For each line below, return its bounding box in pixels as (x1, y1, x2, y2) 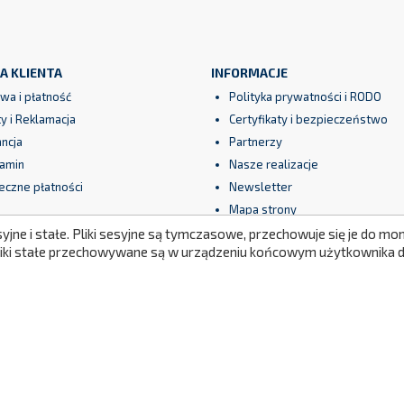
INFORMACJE (210, 64, 288, 80)
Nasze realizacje (228, 156, 318, 171)
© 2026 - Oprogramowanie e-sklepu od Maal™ (69, 382, 335, 399)
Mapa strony (228, 201, 297, 216)
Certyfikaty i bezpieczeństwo (228, 111, 388, 126)
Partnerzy (228, 133, 282, 149)
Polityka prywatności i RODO (228, 88, 381, 104)
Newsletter (228, 179, 292, 194)
